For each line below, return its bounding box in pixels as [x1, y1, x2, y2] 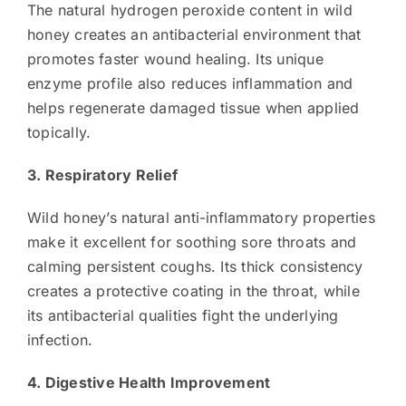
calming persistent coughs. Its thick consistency [26, 256, 363, 275]
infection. [26, 330, 93, 349]
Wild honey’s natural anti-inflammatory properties [26, 208, 375, 227]
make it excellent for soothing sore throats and [26, 232, 357, 251]
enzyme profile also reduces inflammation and [26, 73, 353, 92]
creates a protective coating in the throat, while [26, 281, 360, 300]
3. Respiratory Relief [26, 165, 179, 184]
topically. [26, 122, 92, 141]
